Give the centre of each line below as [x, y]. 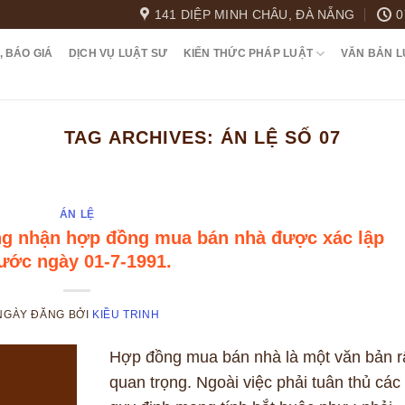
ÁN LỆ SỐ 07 [281, 137]
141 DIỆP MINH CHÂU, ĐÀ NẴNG [254, 14]
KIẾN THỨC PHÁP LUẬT [248, 53]
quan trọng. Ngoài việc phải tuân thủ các [254, 383]
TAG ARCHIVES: [142, 137]
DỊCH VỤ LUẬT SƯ [118, 53]
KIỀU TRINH [126, 314]
